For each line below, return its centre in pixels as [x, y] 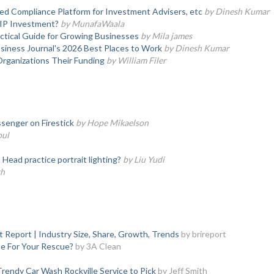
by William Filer [136, 60]
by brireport [203, 234]
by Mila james [166, 36]
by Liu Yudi [143, 159]
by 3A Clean [98, 246]
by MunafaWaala [92, 24]
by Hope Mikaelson [112, 123]
